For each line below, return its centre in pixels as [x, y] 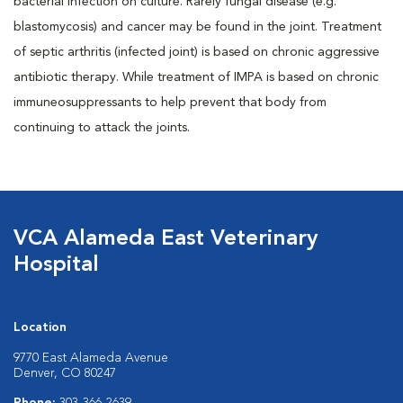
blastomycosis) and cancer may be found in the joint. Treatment [197, 27]
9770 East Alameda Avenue [91, 358]
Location [40, 327]
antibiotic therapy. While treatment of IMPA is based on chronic [196, 77]
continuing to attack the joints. [102, 128]
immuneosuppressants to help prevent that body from [170, 103]
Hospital [56, 265]
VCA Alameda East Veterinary [166, 239]
